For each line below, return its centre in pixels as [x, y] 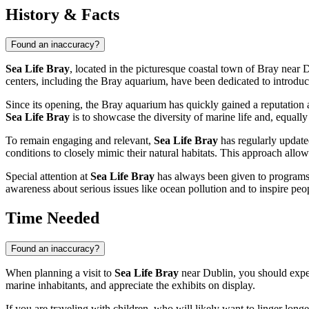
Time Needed [52, 218]
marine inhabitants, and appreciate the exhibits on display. [130, 286]
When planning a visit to [60, 273]
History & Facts [62, 14]
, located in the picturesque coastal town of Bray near [186, 69]
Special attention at [48, 177]
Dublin [218, 273]
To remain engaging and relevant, [80, 141]
